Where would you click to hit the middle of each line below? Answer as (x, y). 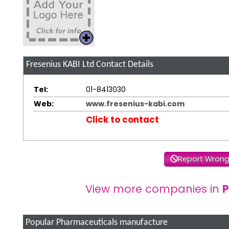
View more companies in (154, 189)
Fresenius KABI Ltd (60, 64)
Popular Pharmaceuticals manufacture (96, 222)
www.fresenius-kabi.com (135, 104)
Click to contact (122, 119)
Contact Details (123, 64)
